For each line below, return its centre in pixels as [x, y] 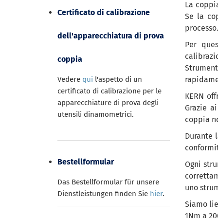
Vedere [70, 79]
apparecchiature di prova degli [108, 103]
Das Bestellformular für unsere [108, 182]
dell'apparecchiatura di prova [111, 36]
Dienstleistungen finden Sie [104, 194]
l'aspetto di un [118, 79]
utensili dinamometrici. [96, 114]
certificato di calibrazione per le [109, 91]
